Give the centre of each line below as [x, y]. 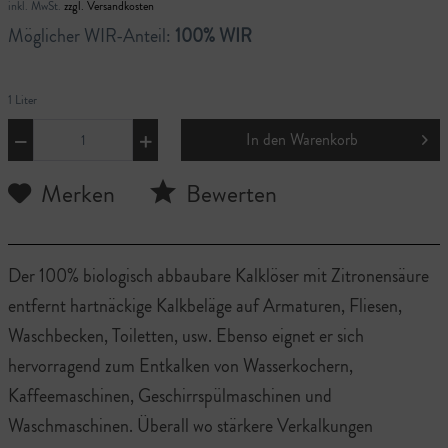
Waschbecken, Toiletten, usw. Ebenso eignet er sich [186, 335]
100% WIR [213, 35]
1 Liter [22, 99]
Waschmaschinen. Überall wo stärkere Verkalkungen [190, 425]
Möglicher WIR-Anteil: [91, 35]
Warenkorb [324, 139]
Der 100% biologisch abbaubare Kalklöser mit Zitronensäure [218, 275]
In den [266, 139]
